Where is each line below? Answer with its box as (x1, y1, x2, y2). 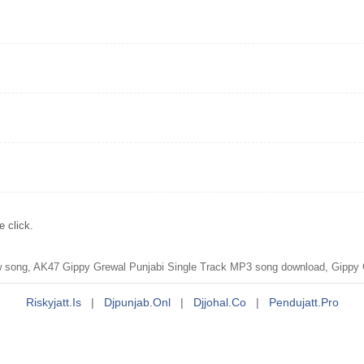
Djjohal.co (193, 296, 246, 309)
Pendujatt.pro (268, 296, 339, 309)
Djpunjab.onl (103, 296, 171, 309)
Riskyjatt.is (25, 296, 81, 309)
